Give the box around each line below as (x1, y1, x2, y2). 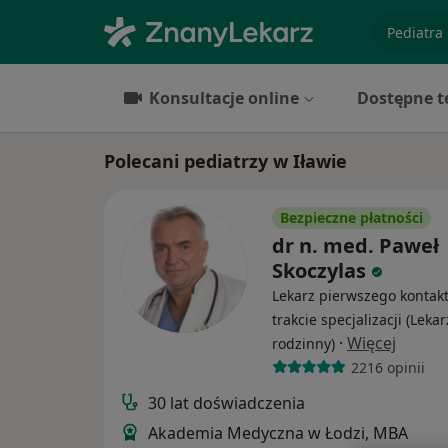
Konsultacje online (149, 87, 299, 109)
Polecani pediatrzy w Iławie (104, 149, 347, 173)
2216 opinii (350, 357, 425, 377)
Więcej (347, 332, 396, 354)
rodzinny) (272, 334, 335, 353)
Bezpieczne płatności (280, 208, 423, 227)
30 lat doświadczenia (148, 392, 305, 414)
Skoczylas (272, 257, 366, 284)
